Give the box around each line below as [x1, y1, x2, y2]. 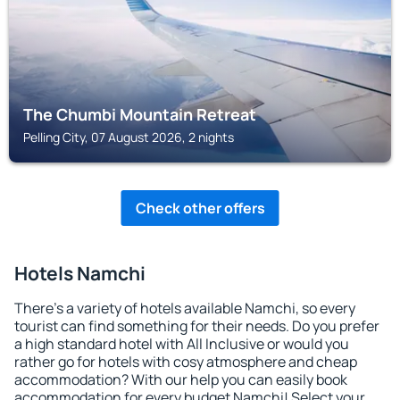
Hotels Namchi [14, 261, 146, 286]
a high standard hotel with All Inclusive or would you [14, 334, 349, 354]
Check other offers [135, 198, 265, 218]
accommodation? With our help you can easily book [14, 370, 347, 389]
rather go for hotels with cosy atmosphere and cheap [14, 352, 357, 371]
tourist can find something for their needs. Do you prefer [14, 316, 379, 336]
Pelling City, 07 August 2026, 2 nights [23, 129, 234, 146]
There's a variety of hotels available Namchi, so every [14, 298, 355, 318]
